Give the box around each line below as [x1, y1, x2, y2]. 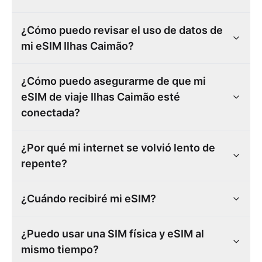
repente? [21, 157, 67, 170]
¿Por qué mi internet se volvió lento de [21, 142, 215, 154]
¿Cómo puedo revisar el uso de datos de [21, 24, 223, 37]
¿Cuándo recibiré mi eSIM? [21, 192, 156, 205]
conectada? [21, 106, 80, 119]
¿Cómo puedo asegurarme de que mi [21, 75, 206, 88]
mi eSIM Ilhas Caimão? [21, 40, 134, 53]
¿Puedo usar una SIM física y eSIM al [21, 227, 204, 240]
